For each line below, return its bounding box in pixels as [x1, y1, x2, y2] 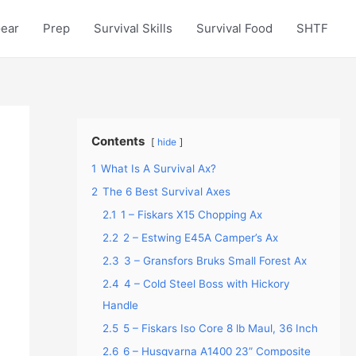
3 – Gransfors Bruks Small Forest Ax [123, 254, 307, 267]
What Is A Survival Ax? [100, 162, 216, 175]
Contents [91, 133, 145, 149]
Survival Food [196, 21, 273, 36]
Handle [102, 299, 138, 311]
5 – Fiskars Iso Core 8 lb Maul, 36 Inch [122, 322, 318, 335]
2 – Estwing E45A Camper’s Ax [122, 231, 278, 244]
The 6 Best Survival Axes [102, 185, 230, 198]
